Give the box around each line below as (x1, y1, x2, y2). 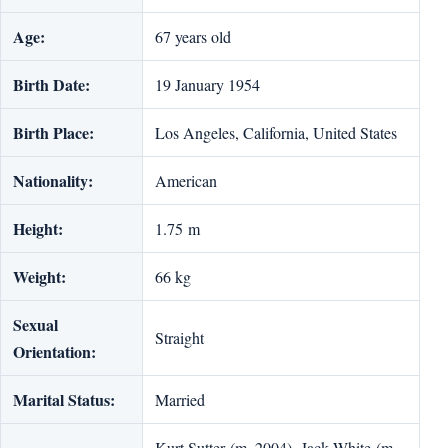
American (155, 169, 217, 191)
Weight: (13, 264, 66, 288)
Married (155, 388, 205, 410)
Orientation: (13, 339, 96, 363)
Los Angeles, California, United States (155, 121, 397, 143)
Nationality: (13, 168, 93, 192)
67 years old (155, 25, 231, 47)
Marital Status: (13, 387, 115, 411)
